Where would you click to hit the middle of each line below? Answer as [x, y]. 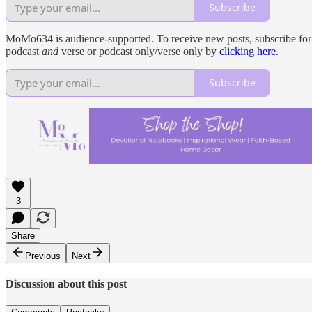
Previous [43, 256]
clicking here [248, 51]
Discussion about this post [66, 283]
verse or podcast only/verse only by [139, 51]
